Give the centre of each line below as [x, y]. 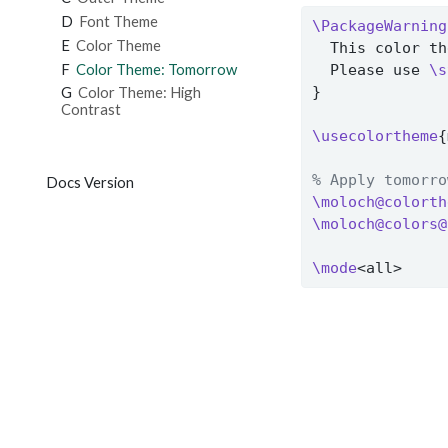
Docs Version [89, 181]
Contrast [90, 109]
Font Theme [118, 21]
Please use [371, 69]
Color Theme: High [139, 92]
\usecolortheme [375, 135]
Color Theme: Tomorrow [156, 68]
